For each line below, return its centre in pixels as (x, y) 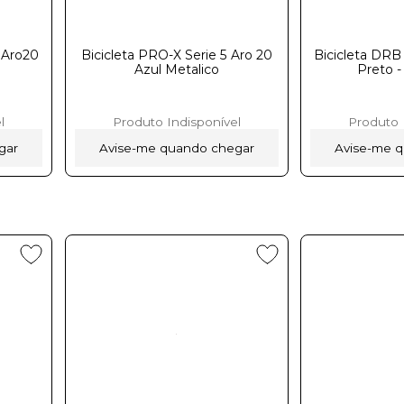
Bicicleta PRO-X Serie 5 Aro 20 (176, 55)
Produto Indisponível (176, 121)
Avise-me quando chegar (176, 147)
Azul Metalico (176, 69)
